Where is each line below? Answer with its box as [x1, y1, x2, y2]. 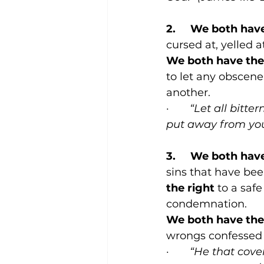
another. [166, 86, 210, 100]
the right [166, 181, 214, 195]
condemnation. [166, 197, 247, 211]
